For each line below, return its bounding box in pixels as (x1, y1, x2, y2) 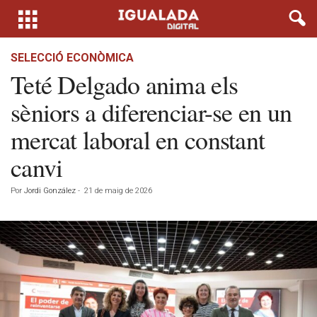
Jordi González (24, 186, 76, 195)
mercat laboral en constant (11, 122, 265, 156)
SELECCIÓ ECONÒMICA (11, 51, 134, 64)
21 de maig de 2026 (84, 186, 152, 195)
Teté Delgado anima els (11, 67, 238, 101)
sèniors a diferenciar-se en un (11, 95, 292, 129)
